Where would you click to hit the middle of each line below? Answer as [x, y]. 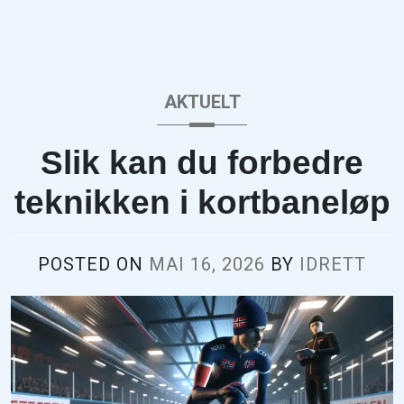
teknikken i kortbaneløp [202, 202]
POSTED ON [93, 264]
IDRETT [333, 264]
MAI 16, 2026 [207, 264]
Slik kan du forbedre [202, 163]
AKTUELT [202, 102]
